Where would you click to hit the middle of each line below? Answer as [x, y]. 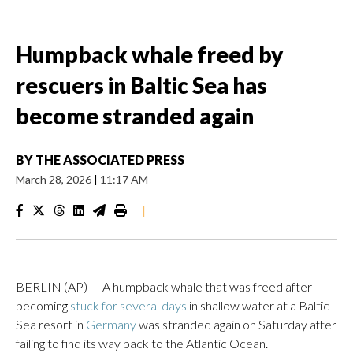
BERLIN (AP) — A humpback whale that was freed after [164, 286]
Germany [111, 324]
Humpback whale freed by [149, 54]
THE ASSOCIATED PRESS [110, 160]
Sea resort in [51, 324]
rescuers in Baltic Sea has [141, 85]
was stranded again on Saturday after [236, 324]
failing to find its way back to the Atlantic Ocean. [142, 343]
